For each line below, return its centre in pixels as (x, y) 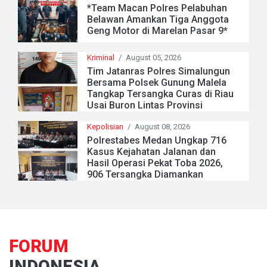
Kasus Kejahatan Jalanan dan (151, 152)
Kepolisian (105, 127)
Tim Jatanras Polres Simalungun (159, 72)
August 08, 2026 (162, 127)
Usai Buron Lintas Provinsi (145, 105)
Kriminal (101, 58)
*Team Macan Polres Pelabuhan (157, 8)
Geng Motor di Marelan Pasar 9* (157, 30)
